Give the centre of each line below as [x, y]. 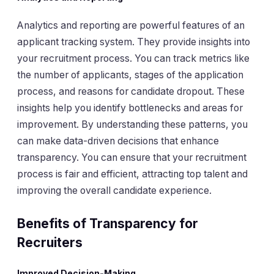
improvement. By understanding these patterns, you [132, 125]
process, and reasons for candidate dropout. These [131, 92]
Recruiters [50, 242]
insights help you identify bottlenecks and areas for [130, 108]
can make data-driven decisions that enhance [118, 141]
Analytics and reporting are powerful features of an [131, 26]
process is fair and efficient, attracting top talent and [132, 174]
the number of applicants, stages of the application [130, 75]
